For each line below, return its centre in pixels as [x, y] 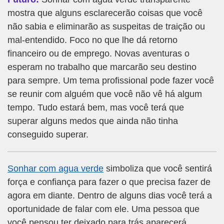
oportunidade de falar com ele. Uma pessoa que [103, 209]
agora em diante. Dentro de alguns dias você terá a [110, 196]
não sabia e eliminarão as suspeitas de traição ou [106, 27]
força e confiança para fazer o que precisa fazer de [109, 182]
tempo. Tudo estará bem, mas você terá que [96, 108]
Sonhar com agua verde [55, 169]
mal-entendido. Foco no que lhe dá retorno [92, 40]
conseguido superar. [48, 135]
